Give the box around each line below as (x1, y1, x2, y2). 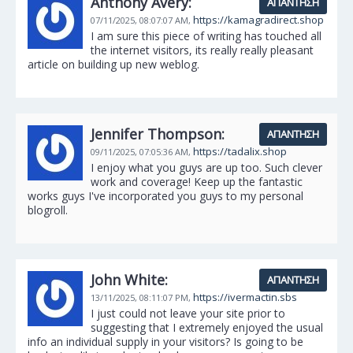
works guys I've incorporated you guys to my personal (28, 188, 303, 203)
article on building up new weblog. (28, 57, 199, 72)
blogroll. (28, 203, 68, 217)
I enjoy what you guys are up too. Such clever (91, 160, 322, 175)
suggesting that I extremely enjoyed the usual (91, 320, 323, 335)
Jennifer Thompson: (91, 124, 225, 143)
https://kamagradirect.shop (193, 13, 324, 27)
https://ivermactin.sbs (193, 290, 297, 304)
